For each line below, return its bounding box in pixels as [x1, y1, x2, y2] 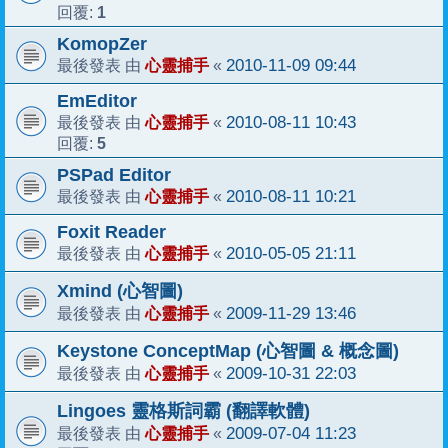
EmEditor [57, 90, 137, 111]
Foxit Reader [57, 221, 166, 242]
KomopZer [57, 33, 147, 54]
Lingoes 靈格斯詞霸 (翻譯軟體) [57, 400, 310, 421]
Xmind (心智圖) [57, 280, 183, 301]
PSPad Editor [57, 164, 171, 185]
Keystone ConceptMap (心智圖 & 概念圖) [57, 340, 399, 361]
